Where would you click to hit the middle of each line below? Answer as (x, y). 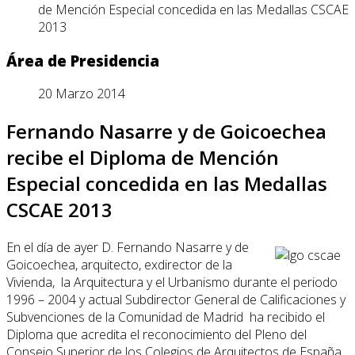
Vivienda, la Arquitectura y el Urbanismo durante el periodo (172, 282)
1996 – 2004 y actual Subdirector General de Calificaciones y (176, 300)
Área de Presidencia (83, 60)
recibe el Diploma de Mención (143, 158)
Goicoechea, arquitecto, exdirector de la (119, 265)
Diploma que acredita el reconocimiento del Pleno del (157, 335)
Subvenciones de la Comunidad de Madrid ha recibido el (166, 317)
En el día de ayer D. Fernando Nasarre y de (128, 248)
